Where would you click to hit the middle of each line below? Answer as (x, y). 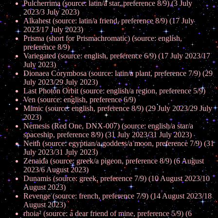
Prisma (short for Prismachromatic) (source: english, (103, 38)
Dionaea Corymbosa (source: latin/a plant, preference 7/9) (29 (118, 73)
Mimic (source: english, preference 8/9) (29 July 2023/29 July (118, 108)
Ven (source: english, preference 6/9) (80, 100)
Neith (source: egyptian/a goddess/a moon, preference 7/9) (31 (119, 143)
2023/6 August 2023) (56, 170)
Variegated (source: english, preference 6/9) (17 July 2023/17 (117, 56)
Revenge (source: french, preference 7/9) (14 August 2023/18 (118, 196)
